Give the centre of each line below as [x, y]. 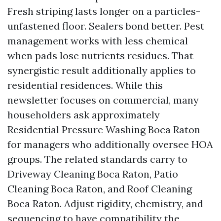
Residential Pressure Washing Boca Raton [104, 129]
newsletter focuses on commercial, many [103, 100]
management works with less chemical [98, 41]
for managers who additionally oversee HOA [110, 144]
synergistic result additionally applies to [102, 70]
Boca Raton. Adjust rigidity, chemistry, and [105, 203]
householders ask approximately [84, 115]
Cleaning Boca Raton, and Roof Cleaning [100, 189]
